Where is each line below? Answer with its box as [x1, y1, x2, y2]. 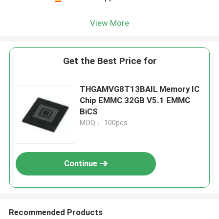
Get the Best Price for [63, 55, 156, 67]
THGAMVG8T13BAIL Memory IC [80, 84, 200, 94]
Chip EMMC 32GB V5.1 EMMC [80, 95, 191, 106]
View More [90, 18, 129, 28]
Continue [64, 158, 98, 169]
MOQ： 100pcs [80, 119, 128, 127]
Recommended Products [8, 207, 103, 217]
